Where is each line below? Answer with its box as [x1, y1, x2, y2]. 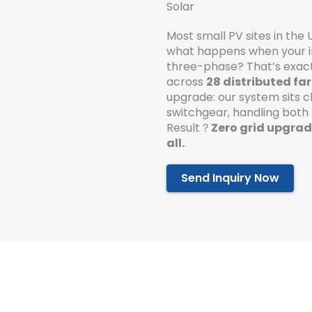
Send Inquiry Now [181, 169, 279, 186]
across [166, 73, 206, 90]
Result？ [166, 119, 211, 136]
